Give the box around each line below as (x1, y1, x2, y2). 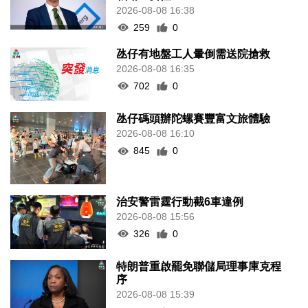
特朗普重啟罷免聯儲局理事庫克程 (116, 261, 282, 273)
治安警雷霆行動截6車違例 (116, 195, 244, 208)
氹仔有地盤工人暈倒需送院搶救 (116, 47, 271, 60)
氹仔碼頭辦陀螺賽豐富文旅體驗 (116, 113, 271, 125)
